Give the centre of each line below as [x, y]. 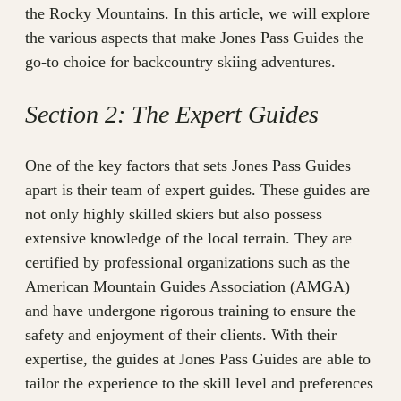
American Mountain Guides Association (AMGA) [188, 287]
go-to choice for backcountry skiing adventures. [180, 62]
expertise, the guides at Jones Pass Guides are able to [198, 359]
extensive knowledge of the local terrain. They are [188, 239]
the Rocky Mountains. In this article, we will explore [197, 14]
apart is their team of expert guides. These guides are [197, 190]
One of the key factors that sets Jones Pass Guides [188, 166]
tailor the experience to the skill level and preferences [199, 384]
